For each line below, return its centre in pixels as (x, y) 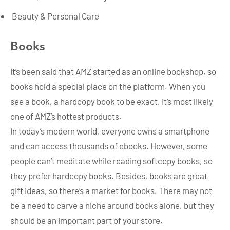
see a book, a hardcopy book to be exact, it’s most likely (112, 101)
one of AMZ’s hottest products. (66, 116)
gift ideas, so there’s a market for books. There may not (111, 190)
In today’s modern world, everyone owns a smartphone (110, 131)
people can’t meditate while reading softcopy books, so (111, 160)
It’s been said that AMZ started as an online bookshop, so (113, 71)
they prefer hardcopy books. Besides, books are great (109, 175)
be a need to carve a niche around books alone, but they (112, 205)
